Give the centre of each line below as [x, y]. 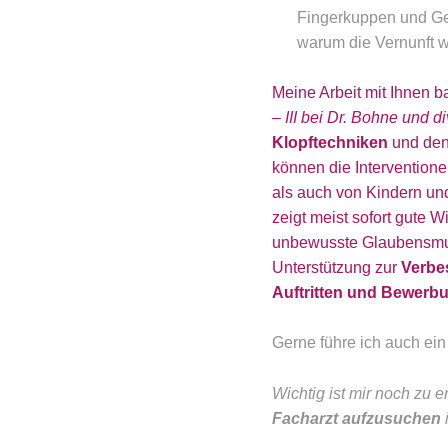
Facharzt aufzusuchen [356, 418]
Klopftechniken [330, 142]
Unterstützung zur [336, 267]
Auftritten [307, 292]
